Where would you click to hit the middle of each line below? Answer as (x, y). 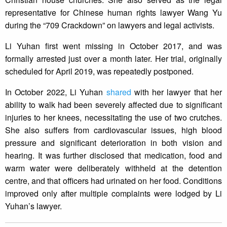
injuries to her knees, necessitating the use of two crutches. (113, 118)
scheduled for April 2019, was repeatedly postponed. (101, 71)
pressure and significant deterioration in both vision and (113, 143)
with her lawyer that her (176, 92)
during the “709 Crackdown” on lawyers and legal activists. (112, 25)
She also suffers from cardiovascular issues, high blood (113, 130)
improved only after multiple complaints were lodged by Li (113, 194)
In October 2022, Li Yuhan (56, 92)
